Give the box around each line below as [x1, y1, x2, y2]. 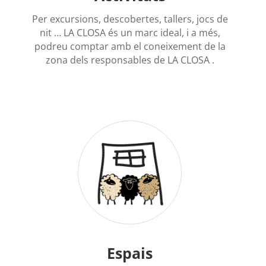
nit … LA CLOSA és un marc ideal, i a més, [39, 26, 220, 39]
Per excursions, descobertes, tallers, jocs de [31, 12, 228, 26]
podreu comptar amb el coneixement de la [34, 39, 226, 53]
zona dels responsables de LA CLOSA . [45, 53, 214, 66]
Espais [107, 242, 153, 263]
